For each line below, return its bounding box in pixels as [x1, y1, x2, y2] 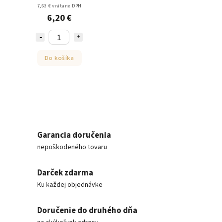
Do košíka [44, 53, 74, 62]
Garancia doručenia [37, 129, 111, 142]
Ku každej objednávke [37, 180, 103, 190]
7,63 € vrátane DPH [37, 2, 82, 10]
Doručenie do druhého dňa [37, 205, 137, 217]
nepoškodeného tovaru [37, 142, 107, 153]
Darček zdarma [37, 167, 93, 179]
